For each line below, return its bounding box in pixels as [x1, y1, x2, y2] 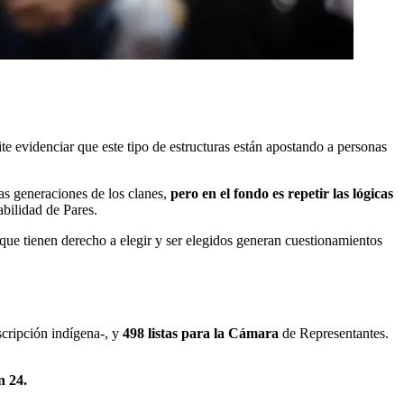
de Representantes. [279, 325, 389, 341]
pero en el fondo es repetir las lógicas [170, 185, 393, 201]
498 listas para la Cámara [123, 325, 279, 341]
